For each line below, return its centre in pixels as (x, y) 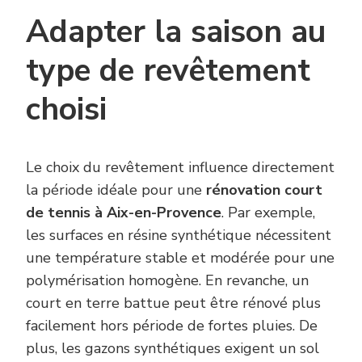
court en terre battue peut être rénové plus (173, 303)
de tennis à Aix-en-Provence (124, 212)
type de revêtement (168, 71)
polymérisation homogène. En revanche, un (167, 280)
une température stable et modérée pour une (180, 257)
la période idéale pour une (116, 189)
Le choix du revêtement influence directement (180, 167)
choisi (66, 110)
